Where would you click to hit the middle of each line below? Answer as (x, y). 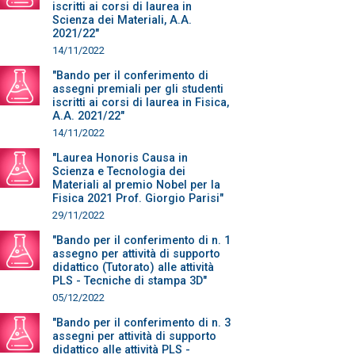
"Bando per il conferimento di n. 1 (141, 240)
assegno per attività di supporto (136, 254)
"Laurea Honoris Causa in (120, 158)
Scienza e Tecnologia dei (119, 172)
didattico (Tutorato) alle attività (133, 267)
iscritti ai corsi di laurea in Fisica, (141, 103)
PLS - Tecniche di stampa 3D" (130, 281)
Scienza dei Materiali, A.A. (122, 20)
